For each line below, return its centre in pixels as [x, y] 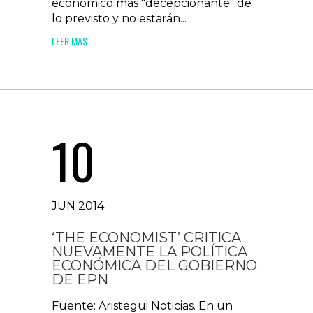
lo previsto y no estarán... [119, 19]
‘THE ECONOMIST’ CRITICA [146, 238]
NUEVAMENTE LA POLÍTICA [150, 252]
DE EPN [80, 279]
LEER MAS [70, 41]
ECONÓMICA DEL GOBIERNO [154, 265]
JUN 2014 [78, 206]
